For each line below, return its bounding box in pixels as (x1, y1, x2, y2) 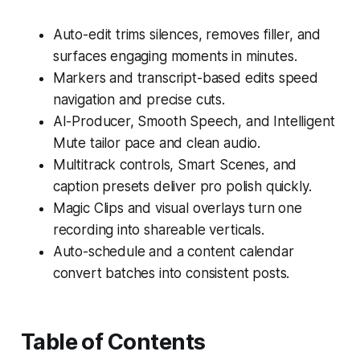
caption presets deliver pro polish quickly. (52, 178, 312, 194)
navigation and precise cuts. (52, 91, 225, 108)
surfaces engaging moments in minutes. (52, 47, 297, 64)
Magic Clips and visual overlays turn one (52, 199, 302, 216)
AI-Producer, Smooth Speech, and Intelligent (52, 112, 335, 129)
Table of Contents (20, 328, 206, 355)
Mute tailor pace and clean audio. (52, 134, 261, 151)
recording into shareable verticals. (52, 221, 264, 238)
